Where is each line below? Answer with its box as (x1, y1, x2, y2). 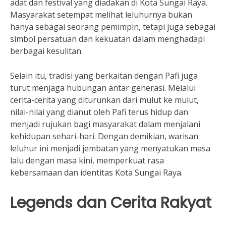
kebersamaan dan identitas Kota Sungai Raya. (10, 167, 183, 178)
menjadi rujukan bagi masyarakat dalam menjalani (10, 119, 200, 130)
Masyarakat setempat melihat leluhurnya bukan (10, 9, 192, 20)
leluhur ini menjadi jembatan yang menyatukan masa (10, 143, 210, 154)
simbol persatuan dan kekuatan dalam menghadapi (10, 33, 205, 44)
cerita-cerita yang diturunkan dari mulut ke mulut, (10, 94, 199, 105)
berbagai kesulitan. (10, 45, 83, 56)
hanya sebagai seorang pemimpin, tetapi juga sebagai (10, 21, 215, 32)
